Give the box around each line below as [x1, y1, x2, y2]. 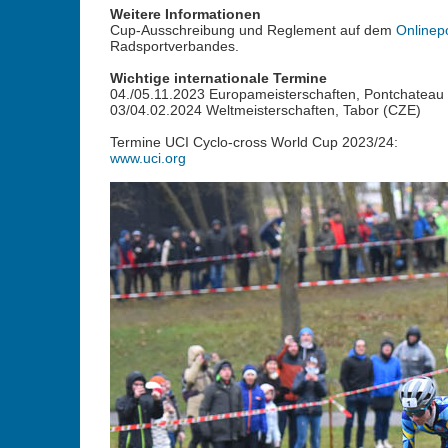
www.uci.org [109, 150, 186, 166]
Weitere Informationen [109, 6, 261, 22]
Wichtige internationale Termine [109, 70, 327, 86]
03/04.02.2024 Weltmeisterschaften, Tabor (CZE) [109, 102, 421, 118]
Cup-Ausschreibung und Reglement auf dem [109, 22, 396, 38]
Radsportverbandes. [109, 38, 239, 54]
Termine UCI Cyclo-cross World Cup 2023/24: [109, 134, 398, 150]
